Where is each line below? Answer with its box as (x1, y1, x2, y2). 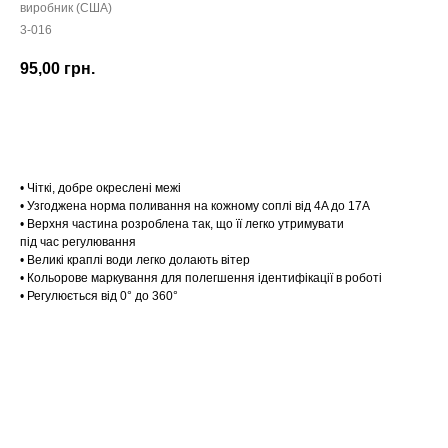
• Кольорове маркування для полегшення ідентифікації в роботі (20, 271, 382, 286)
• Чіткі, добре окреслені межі (20, 181, 181, 196)
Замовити (189, 116, 259, 133)
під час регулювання (20, 235, 136, 250)
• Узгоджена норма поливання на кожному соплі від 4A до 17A (20, 199, 370, 214)
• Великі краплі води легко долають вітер (20, 253, 250, 268)
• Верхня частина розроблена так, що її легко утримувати (20, 217, 344, 232)
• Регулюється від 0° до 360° (20, 289, 178, 304)
